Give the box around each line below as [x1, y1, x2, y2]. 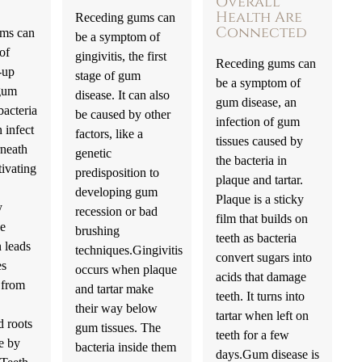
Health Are [215, 7, 302, 27]
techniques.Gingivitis [74, 242, 183, 258]
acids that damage [215, 268, 306, 284]
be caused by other [74, 106, 170, 122]
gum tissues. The [74, 319, 161, 335]
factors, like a [74, 125, 143, 141]
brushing [74, 222, 120, 238]
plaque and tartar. [215, 171, 303, 187]
